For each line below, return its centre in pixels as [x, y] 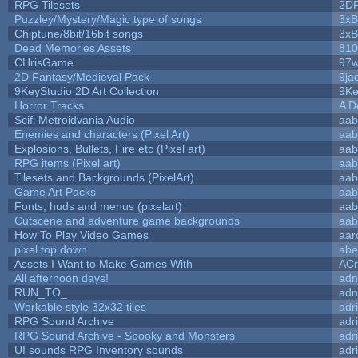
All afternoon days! [61, 278]
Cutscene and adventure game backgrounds [127, 220]
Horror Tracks [49, 105]
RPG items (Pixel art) [67, 163]
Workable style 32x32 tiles [80, 306]
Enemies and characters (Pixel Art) [101, 134]
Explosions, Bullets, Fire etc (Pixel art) [109, 148]
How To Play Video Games [81, 235]
